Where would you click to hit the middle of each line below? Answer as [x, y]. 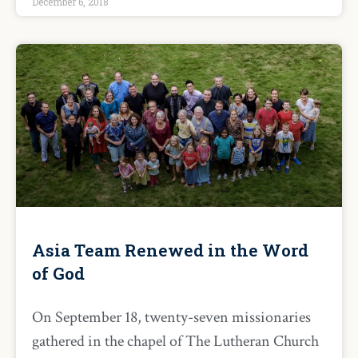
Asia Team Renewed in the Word [170, 250]
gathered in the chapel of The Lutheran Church [175, 341]
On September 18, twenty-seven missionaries [171, 317]
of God [58, 273]
